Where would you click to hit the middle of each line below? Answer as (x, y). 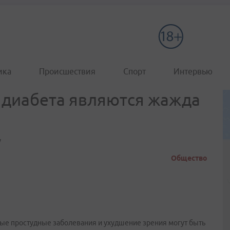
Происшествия (67, 71)
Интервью (193, 71)
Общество (189, 158)
